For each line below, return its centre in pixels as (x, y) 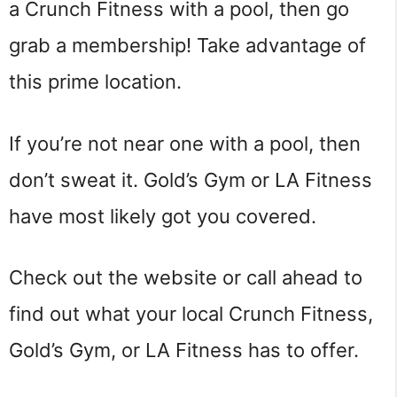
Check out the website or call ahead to (186, 278)
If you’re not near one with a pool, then (185, 143)
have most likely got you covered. (163, 216)
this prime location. (98, 82)
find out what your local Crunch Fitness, (191, 314)
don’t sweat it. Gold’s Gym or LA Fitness (191, 179)
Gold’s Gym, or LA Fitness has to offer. (184, 350)
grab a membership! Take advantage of (187, 46)
